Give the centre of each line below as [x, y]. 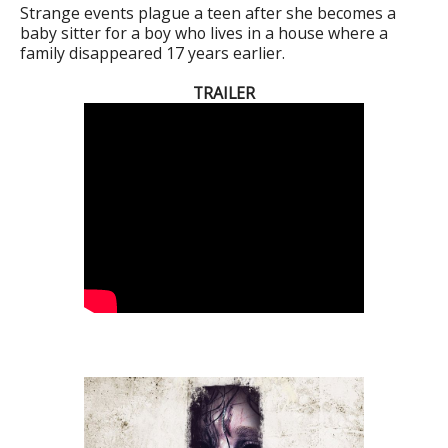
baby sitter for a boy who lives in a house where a [204, 32]
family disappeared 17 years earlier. [152, 52]
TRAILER [224, 92]
